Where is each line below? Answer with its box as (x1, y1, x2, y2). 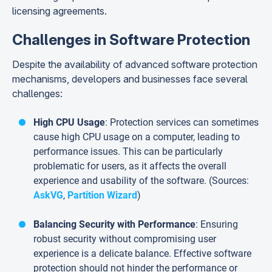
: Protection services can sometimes (105, 117, 259, 128)
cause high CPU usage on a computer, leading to (33, 131, 240, 143)
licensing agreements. (12, 5, 107, 17)
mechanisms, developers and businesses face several (12, 73, 248, 85)
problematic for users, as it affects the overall (33, 160, 226, 172)
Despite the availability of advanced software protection (12, 58, 257, 70)
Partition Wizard (67, 189, 137, 201)
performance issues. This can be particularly (33, 146, 223, 157)
